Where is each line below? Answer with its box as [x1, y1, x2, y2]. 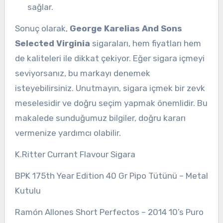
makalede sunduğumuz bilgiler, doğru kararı [14, 113, 186, 123]
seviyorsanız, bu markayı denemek [14, 68, 150, 79]
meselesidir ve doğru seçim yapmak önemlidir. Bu [14, 98, 208, 109]
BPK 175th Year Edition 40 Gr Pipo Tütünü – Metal [14, 170, 208, 181]
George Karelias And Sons [69, 23, 182, 34]
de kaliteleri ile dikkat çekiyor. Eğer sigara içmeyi [14, 53, 205, 64]
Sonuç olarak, [14, 23, 70, 34]
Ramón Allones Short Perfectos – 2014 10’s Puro [14, 207, 204, 217]
